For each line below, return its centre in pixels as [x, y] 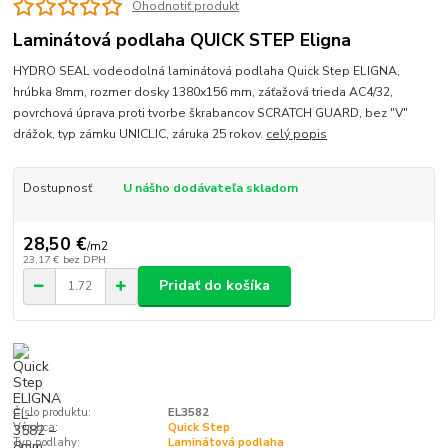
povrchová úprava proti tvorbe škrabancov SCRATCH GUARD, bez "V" [211, 112]
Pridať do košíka [214, 286]
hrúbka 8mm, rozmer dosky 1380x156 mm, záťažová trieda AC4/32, [203, 91]
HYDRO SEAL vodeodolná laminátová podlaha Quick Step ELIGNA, [207, 70]
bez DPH [84, 260]
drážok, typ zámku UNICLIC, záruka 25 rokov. [140, 133]
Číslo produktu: [52, 412]
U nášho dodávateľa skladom [210, 187]
